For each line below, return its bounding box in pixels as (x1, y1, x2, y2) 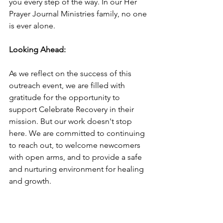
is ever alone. (9, 20, 55, 30)
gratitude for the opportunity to (9, 92, 122, 102)
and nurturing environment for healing (9, 164, 146, 174)
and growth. (9, 176, 51, 186)
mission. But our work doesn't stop (9, 116, 134, 126)
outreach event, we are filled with (9, 80, 127, 90)
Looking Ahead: (9, 44, 66, 54)
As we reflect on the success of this (9, 68, 133, 78)
